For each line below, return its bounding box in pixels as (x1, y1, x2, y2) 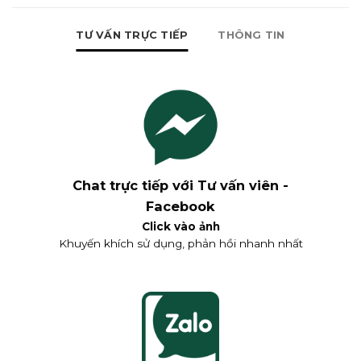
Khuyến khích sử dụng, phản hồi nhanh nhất (58, 236, 303, 250)
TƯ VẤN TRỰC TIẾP (76, 28, 189, 41)
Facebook (146, 198, 215, 215)
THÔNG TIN (218, 28, 285, 41)
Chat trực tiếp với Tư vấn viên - (73, 177, 288, 194)
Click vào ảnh (141, 219, 220, 233)
